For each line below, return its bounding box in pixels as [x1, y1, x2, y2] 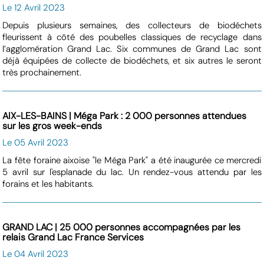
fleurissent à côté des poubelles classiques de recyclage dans [2, 31, 262, 43]
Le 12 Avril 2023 [2, 1, 65, 14]
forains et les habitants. [2, 177, 94, 190]
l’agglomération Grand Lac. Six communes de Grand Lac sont [2, 42, 262, 55]
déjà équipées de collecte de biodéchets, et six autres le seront [2, 54, 262, 67]
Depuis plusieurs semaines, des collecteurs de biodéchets [2, 19, 262, 31]
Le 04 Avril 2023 [2, 247, 69, 260]
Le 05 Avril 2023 [2, 136, 69, 148]
